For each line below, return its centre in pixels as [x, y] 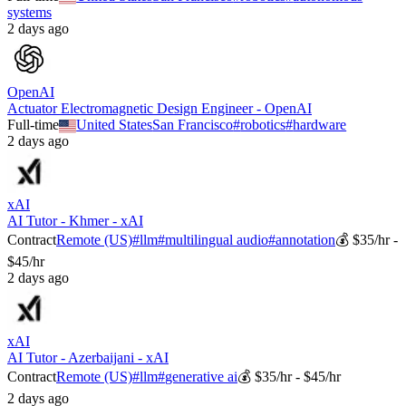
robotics [263, 125]
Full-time [33, 125]
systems [29, 13]
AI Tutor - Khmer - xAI [75, 221]
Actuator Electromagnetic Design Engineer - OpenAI [159, 109]
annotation [305, 240]
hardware [320, 125]
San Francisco [193, 125]
